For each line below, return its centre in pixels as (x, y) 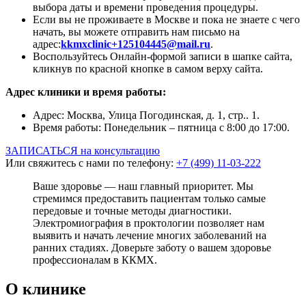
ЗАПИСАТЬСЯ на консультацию (83, 150)
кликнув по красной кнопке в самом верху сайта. (148, 68)
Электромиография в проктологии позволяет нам (149, 223)
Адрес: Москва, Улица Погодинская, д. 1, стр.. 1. (146, 115)
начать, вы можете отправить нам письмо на (136, 31)
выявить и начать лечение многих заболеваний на (150, 235)
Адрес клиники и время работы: (86, 92)
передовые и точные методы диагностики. (132, 210)
